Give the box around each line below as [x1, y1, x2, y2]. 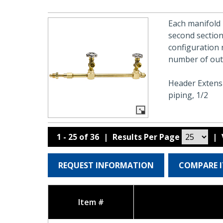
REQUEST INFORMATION [58, 160, 154, 171]
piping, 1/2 [168, 90, 208, 101]
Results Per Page [112, 131, 182, 142]
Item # [78, 197, 104, 208]
